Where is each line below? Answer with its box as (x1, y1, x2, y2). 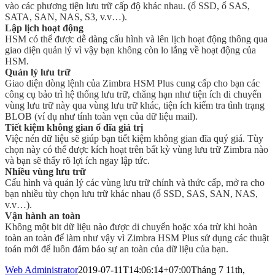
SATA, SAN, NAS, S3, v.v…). (5, 12, 127, 23)
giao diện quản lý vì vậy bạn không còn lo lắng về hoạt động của (5, 45, 256, 56)
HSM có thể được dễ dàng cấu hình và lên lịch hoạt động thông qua (5, 34, 268, 45)
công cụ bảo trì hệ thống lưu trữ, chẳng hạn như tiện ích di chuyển (5, 89, 261, 100)
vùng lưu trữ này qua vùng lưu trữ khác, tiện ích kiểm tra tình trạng (5, 100, 265, 111)
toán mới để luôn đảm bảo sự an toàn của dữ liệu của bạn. (5, 244, 228, 255)
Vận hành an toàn (5, 211, 80, 222)
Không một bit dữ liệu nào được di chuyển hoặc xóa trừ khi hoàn (5, 222, 257, 233)
